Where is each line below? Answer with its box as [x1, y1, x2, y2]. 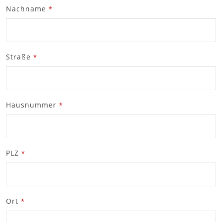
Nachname [6, 3, 46, 13]
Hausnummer [6, 100, 56, 110]
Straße [6, 52, 31, 61]
